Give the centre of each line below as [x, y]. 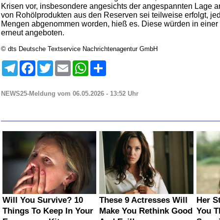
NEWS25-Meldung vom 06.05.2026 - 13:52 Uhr [70, 94]
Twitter [62, 64]
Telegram [31, 64]
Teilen [114, 64]
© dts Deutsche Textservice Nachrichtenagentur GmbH [79, 49]
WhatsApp [103, 64]
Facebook [49, 64]
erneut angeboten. [33, 33]
